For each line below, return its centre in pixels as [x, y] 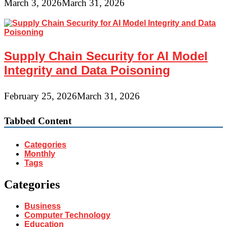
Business [43, 206]
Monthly [40, 154]
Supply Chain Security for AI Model [106, 56]
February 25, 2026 [41, 96]
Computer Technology [67, 215]
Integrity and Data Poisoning [87, 70]
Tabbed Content [38, 121]
